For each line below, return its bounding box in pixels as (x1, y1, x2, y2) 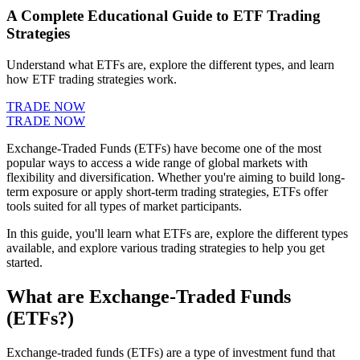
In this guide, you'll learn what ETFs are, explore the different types (6, 226, 348, 240)
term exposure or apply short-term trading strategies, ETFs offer (6, 184, 328, 198)
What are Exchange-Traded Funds (6, 285, 291, 307)
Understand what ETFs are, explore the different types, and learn (6, 57, 334, 72)
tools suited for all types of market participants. (6, 198, 242, 213)
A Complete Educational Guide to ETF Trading (6, 7, 321, 25)
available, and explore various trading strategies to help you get (6, 240, 325, 255)
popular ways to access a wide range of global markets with (6, 155, 308, 170)
